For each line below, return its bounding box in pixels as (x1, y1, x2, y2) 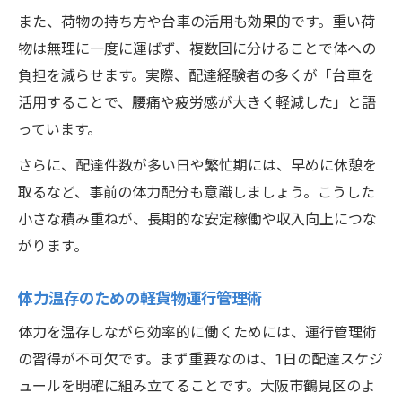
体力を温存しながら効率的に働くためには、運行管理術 (18, 324, 377, 342)
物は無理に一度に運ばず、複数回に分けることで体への (18, 40, 376, 58)
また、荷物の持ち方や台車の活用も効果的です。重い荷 (18, 13, 375, 31)
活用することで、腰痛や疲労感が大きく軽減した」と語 (18, 94, 376, 112)
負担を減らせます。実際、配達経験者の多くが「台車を (18, 67, 375, 85)
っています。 (18, 121, 101, 139)
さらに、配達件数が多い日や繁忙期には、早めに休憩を (18, 157, 377, 175)
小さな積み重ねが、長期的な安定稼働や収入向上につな (18, 211, 377, 229)
